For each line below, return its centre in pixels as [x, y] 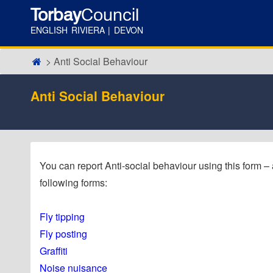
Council [110, 15]
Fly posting [63, 234]
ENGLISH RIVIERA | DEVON [87, 30]
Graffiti [54, 251]
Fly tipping [62, 217]
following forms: [73, 183]
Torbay [56, 15]
